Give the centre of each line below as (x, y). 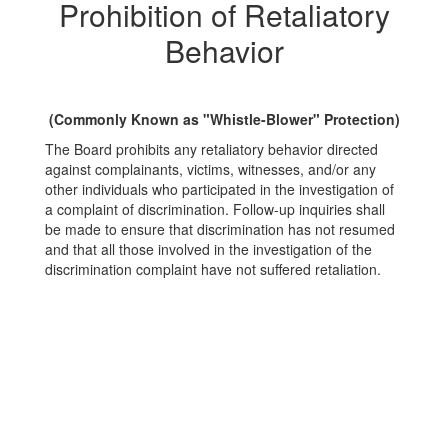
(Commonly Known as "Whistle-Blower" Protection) (224, 119)
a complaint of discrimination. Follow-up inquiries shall (215, 209)
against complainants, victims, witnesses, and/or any (210, 169)
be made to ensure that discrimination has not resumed (220, 229)
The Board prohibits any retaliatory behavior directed (211, 149)
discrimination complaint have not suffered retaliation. (213, 269)
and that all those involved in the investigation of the (208, 249)
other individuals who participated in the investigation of (219, 189)
